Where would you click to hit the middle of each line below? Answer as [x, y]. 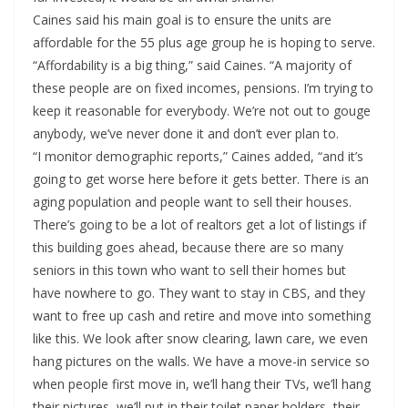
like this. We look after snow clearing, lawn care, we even [200, 339]
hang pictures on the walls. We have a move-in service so [201, 362]
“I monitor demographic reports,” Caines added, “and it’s [198, 157]
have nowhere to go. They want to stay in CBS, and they [199, 293]
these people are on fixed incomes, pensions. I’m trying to [203, 88]
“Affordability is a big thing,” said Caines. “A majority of [192, 66]
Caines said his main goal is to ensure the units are [182, 20]
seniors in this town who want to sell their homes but [189, 270]
